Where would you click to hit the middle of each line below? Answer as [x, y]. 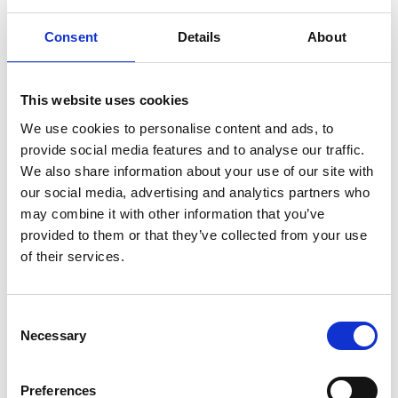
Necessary [53, 335]
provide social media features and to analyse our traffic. [193, 149]
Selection [33, 338]
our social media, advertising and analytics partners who [195, 192]
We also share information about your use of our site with [197, 171]
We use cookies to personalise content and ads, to [177, 128]
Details [199, 37]
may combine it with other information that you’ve [173, 213]
